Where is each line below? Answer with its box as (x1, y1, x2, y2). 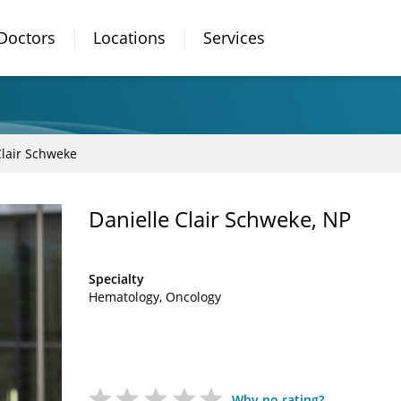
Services (203, 27, 265, 48)
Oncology (166, 288, 221, 305)
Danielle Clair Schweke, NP (89, 204, 351, 234)
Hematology (89, 288, 159, 305)
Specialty (89, 270, 144, 287)
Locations (93, 27, 166, 48)
